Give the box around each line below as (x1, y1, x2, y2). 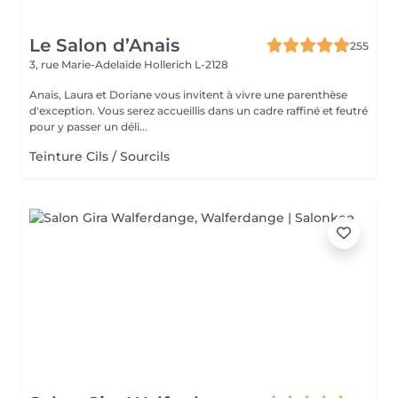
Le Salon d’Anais (29, 35, 179, 56)
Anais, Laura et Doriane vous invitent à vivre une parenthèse (29, 88, 347, 101)
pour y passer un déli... (29, 120, 147, 133)
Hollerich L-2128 (144, 58, 228, 71)
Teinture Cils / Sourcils (29, 148, 170, 164)
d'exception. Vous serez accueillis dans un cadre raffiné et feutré (29, 104, 98, 117)
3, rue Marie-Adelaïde (29, 58, 144, 71)
